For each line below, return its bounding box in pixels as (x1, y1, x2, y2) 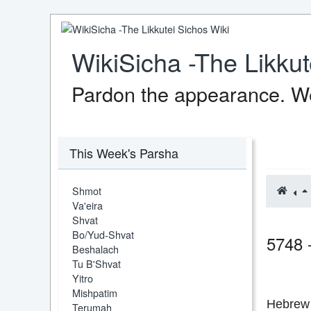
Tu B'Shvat (72, 256, 121, 271)
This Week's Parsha (69, 144, 178, 162)
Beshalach (72, 242, 119, 257)
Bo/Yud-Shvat (72, 227, 134, 242)
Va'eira (72, 198, 103, 213)
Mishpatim (72, 285, 117, 301)
